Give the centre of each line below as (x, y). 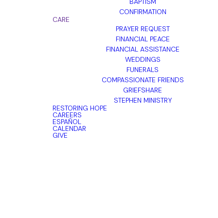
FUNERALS (143, 69)
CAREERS (67, 115)
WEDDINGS (143, 59)
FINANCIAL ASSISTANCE (143, 49)
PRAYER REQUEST (143, 28)
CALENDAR (69, 128)
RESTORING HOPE (80, 108)
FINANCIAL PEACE (143, 38)
